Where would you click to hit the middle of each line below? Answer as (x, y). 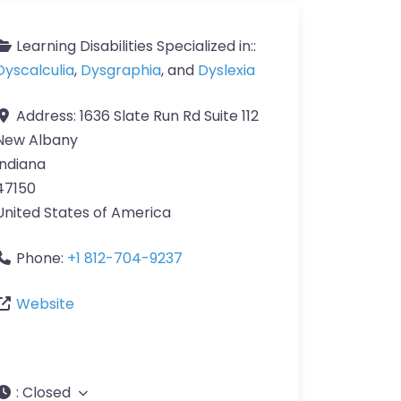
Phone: (42, 259)
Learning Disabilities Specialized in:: (136, 47)
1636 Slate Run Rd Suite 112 (169, 116)
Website (45, 304)
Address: (48, 116)
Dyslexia (226, 71)
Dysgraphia (121, 71)
